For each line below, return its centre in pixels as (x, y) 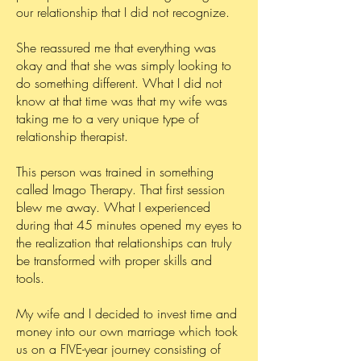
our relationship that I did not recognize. (123, 12)
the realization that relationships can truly (124, 243)
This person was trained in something (115, 172)
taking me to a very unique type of (108, 118)
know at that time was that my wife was (122, 101)
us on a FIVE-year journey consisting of (118, 349)
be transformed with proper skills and (114, 260)
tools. (30, 278)
